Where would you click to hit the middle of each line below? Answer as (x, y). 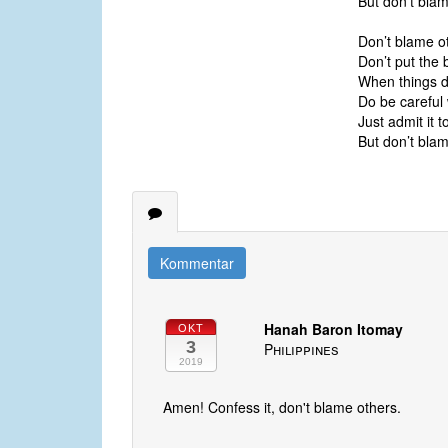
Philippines (302, 349)
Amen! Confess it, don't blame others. (282, 407)
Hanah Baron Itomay (334, 329)
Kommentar (197, 263)
